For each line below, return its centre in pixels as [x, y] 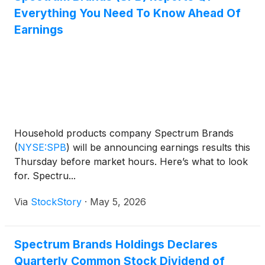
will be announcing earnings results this [160, 148]
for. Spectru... [45, 176]
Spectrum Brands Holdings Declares [116, 245]
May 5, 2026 [118, 202]
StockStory [56, 202]
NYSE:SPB [42, 148]
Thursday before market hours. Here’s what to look [131, 162]
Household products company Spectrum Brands [124, 133]
